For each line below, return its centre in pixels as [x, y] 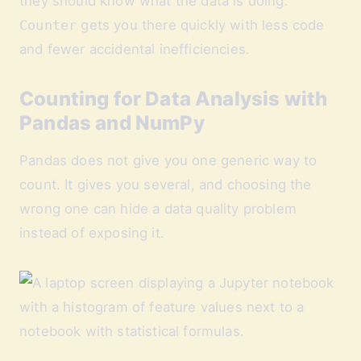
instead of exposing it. [92, 233]
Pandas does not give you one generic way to [168, 160]
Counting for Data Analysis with [174, 99]
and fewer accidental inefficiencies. [135, 49]
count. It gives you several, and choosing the [166, 185]
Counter [48, 25]
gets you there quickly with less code [201, 25]
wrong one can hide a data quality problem [158, 209]
